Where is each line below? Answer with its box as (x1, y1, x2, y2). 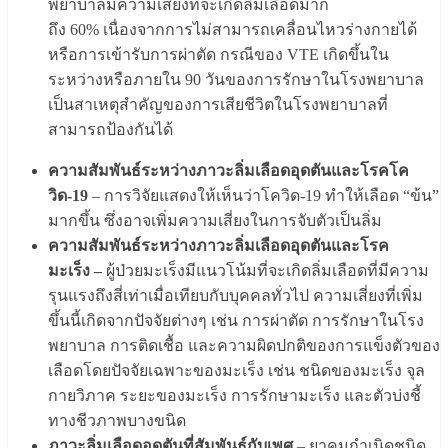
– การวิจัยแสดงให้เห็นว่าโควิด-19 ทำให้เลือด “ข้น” (88, 187, 439, 205)
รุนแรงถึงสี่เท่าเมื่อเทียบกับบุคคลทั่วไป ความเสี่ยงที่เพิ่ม (48, 287, 423, 305)
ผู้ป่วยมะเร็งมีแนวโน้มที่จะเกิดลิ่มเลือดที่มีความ (102, 262, 429, 280)
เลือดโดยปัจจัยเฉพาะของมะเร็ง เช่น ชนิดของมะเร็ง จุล (48, 362, 425, 380)
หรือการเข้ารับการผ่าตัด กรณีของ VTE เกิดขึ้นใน (48, 46, 389, 64)
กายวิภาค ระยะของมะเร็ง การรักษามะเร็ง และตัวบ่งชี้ (48, 387, 421, 405)
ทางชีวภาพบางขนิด (48, 412, 186, 430)
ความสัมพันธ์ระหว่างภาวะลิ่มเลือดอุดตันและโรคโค (48, 162, 409, 180)
